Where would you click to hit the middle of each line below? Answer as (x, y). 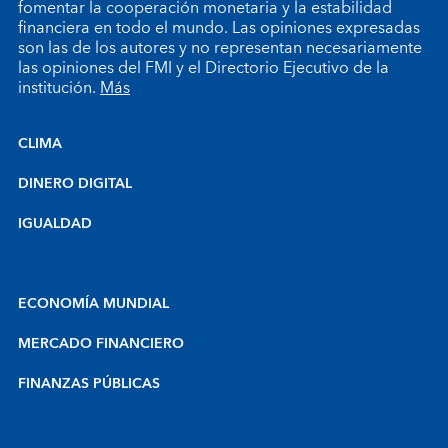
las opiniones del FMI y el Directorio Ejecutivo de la (203, 68)
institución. (59, 88)
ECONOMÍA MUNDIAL (93, 304)
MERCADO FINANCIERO (101, 344)
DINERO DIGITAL (75, 184)
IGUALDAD (55, 224)
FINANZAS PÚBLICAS (89, 384)
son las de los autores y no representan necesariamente (220, 48)
